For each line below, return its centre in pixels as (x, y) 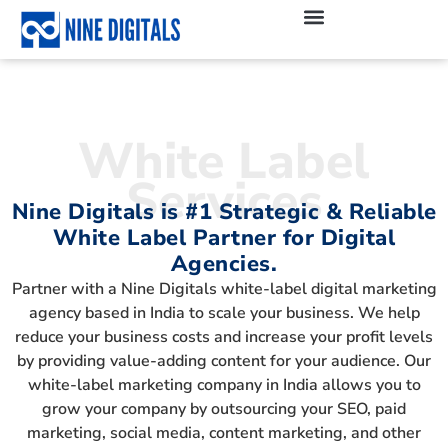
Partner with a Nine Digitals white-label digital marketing (224, 288)
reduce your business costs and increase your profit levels (224, 336)
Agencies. (224, 263)
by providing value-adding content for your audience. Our (224, 360)
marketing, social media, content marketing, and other (224, 432)
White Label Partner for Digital (224, 237)
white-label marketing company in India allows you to (224, 384)
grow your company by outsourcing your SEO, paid (224, 408)
